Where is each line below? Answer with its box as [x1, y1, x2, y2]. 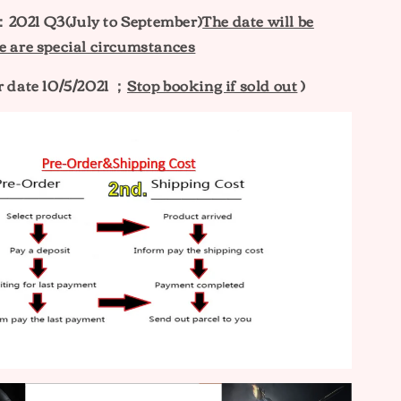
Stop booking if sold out [127, 72, 298, 98]
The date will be [202, 7, 314, 34]
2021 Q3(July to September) [8, 7, 203, 34]
